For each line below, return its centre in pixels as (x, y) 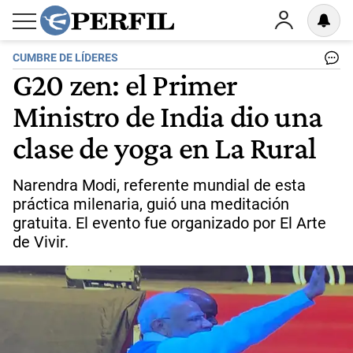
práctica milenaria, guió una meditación (151, 204)
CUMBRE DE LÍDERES (65, 58)
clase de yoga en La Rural (165, 147)
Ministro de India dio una (168, 116)
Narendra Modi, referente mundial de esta (159, 185)
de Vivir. (41, 242)
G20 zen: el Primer (125, 84)
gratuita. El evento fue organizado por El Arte (169, 223)
